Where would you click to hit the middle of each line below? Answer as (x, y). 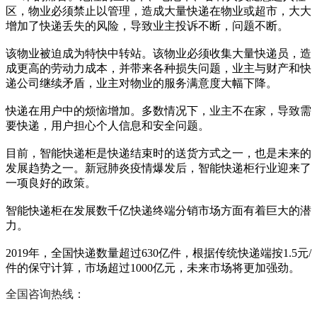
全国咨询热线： (45, 294)
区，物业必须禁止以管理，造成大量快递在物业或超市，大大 (158, 11)
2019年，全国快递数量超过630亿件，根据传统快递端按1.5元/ (158, 253)
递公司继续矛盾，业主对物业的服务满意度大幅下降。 (142, 83)
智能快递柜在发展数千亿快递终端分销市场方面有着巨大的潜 (158, 211)
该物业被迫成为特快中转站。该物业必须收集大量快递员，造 (158, 54)
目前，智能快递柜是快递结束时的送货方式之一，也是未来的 (158, 154)
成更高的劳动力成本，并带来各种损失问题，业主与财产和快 (158, 69)
